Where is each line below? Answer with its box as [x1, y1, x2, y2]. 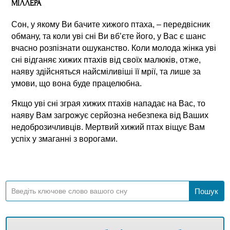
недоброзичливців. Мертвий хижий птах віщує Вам [11, 122, 205, 131]
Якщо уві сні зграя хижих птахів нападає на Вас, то [11, 99, 206, 108]
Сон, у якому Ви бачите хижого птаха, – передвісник [11, 20, 210, 29]
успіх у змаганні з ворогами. [11, 134, 118, 143]
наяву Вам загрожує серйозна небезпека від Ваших [11, 110, 209, 120]
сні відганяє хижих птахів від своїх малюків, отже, [11, 55, 201, 64]
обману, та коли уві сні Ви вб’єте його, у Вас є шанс [11, 31, 206, 41]
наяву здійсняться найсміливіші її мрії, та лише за [11, 67, 201, 76]
